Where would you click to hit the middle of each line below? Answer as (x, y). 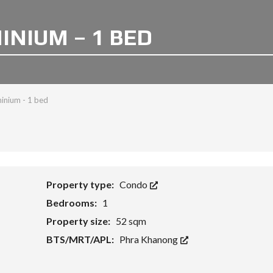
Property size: (79, 221)
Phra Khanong (149, 239)
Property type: (81, 184)
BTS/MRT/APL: (81, 239)
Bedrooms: (72, 203)
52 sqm (131, 221)
